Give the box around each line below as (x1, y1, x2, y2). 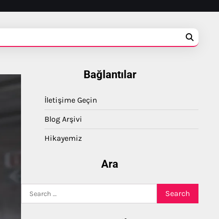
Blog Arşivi (44, 114, 82, 124)
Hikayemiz (44, 133, 82, 143)
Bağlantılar (83, 68, 136, 81)
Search (21, 184, 45, 194)
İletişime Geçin (44, 95, 97, 105)
